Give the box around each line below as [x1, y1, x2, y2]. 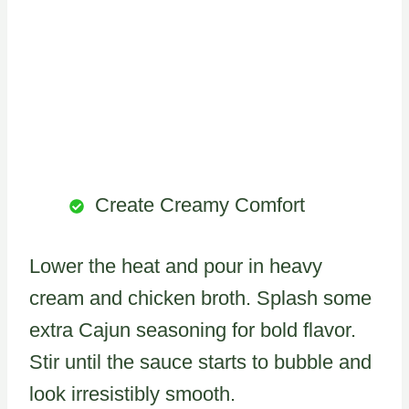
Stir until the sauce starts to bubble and [29, 350, 372, 373]
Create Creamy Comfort [95, 193, 305, 216]
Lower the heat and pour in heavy [29, 254, 322, 278]
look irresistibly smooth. [29, 382, 236, 405]
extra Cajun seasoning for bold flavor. [29, 318, 356, 341]
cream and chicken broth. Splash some [29, 286, 372, 309]
